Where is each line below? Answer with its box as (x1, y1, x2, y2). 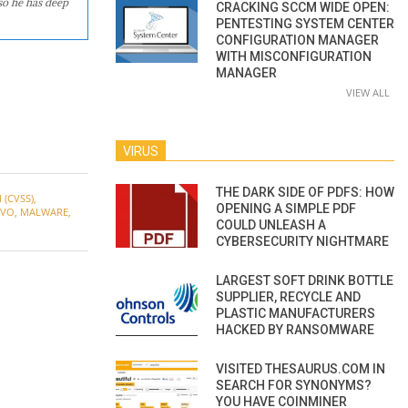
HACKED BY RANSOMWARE (216, 321, 374, 337)
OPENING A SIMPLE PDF (216, 200, 356, 216)
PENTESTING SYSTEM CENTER (216, 15, 394, 31)
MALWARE (20, 205, 68, 219)
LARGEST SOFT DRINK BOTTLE (216, 272, 393, 288)
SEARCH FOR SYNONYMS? (216, 377, 372, 393)
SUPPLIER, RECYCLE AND (216, 289, 361, 304)
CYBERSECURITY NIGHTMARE (216, 233, 389, 249)
